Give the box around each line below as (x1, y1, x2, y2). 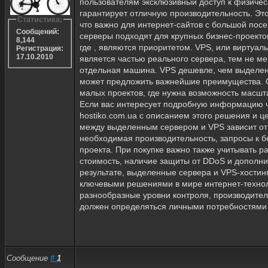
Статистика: (17, 14, 62, 24)
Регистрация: (16, 44, 63, 53)
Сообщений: (16, 28, 59, 36)
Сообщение (7, 253, 50, 263)
